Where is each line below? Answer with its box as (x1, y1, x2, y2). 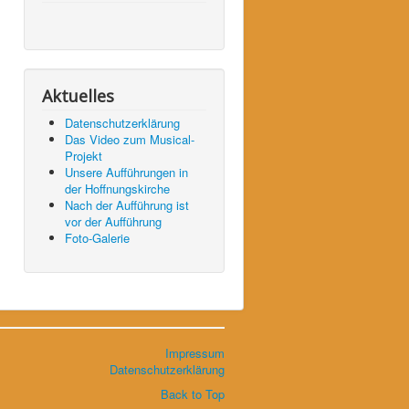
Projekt (65, 146, 102, 164)
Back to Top (161, 384, 225, 403)
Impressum (165, 343, 225, 362)
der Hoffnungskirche (65, 179, 170, 197)
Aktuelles (42, 84, 114, 107)
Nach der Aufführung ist (65, 195, 189, 214)
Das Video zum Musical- (65, 130, 194, 148)
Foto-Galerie (65, 228, 130, 246)
